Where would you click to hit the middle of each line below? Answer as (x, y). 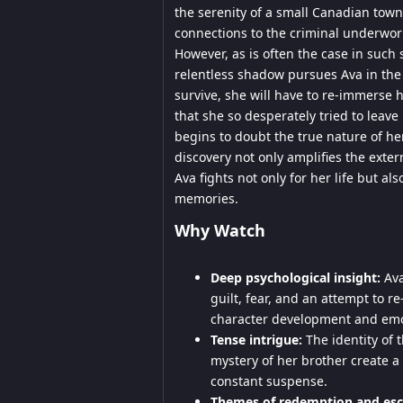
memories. (206, 198)
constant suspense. (269, 381)
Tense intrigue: (256, 340)
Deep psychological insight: (296, 278)
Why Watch (220, 230)
